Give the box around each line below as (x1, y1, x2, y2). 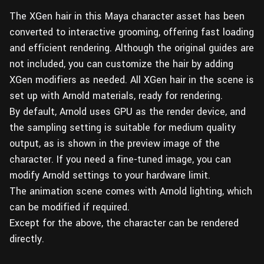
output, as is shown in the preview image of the (9, 137, 220, 150)
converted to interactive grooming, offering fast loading (9, 25, 254, 39)
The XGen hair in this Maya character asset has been (9, 9, 245, 23)
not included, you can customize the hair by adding (9, 57, 233, 71)
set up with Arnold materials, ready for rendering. (9, 89, 223, 103)
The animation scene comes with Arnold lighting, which (9, 184, 252, 198)
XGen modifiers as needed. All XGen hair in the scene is (9, 73, 254, 87)
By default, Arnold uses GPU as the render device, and (9, 105, 246, 118)
